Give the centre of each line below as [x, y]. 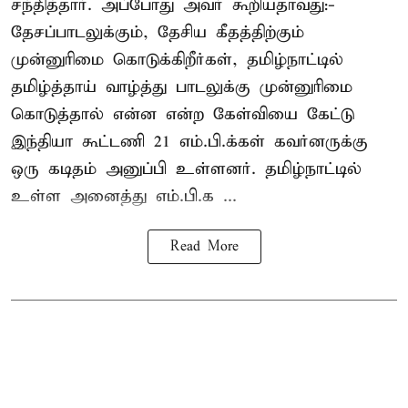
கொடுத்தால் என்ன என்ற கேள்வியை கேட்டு [183, 114]
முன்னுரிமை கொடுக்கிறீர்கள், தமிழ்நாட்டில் [177, 59]
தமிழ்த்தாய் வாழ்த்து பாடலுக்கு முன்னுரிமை [182, 87]
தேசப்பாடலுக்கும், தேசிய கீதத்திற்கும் [158, 32]
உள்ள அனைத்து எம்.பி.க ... [124, 196]
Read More [204, 246]
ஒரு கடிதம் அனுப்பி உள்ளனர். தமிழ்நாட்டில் [186, 168]
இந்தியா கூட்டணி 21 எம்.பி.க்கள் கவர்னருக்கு [189, 141]
